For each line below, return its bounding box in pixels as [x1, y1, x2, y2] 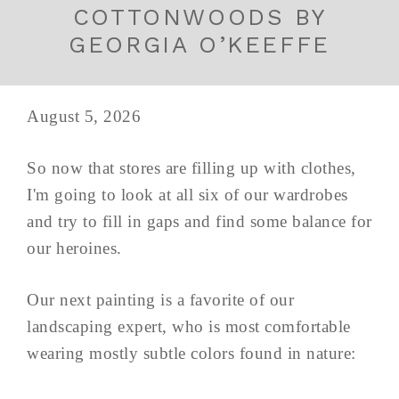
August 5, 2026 [27, 107, 141, 126]
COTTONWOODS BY [72, 4, 327, 31]
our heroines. [27, 239, 122, 258]
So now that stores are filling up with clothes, [27, 159, 356, 178]
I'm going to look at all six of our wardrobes [27, 185, 348, 205]
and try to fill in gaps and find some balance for [27, 212, 372, 232]
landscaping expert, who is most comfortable [27, 317, 351, 337]
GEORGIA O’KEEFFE [69, 31, 330, 59]
